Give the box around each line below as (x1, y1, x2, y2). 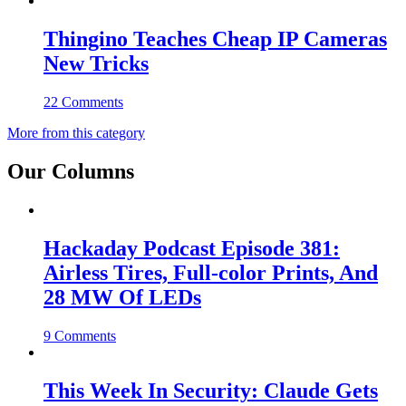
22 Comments (43, 93, 123, 110)
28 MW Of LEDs (43, 285, 201, 309)
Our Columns (7, 159, 134, 183)
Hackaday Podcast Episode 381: (43, 236, 340, 260)
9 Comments (43, 327, 116, 343)
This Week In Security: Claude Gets (43, 378, 378, 402)
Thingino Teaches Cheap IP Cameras (43, 27, 387, 52)
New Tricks (43, 52, 149, 76)
